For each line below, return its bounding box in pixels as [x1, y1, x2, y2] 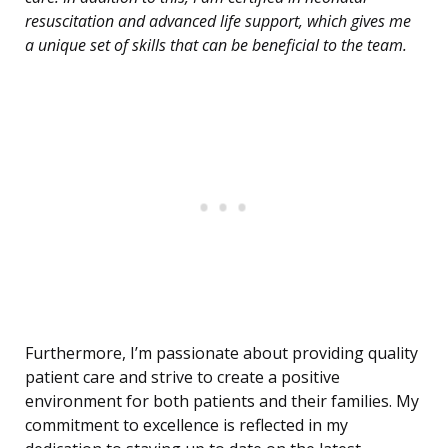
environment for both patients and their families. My [25, 390, 419, 413]
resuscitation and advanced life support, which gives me [25, 10, 411, 33]
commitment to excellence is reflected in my [25, 414, 348, 437]
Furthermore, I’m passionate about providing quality [25, 342, 418, 365]
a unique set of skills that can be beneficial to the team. [25, 34, 407, 57]
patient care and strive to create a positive [25, 366, 340, 389]
